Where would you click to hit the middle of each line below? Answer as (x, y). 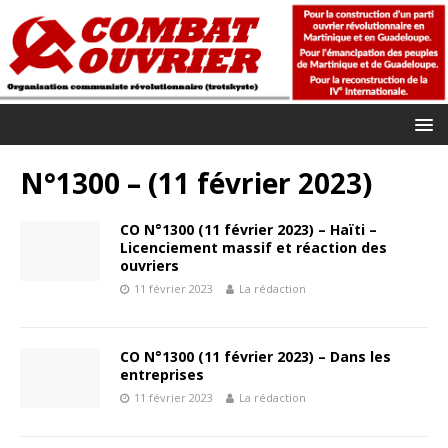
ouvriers (149, 265)
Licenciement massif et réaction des (253, 247)
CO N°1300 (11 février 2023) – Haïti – (248, 229)
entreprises (162, 374)
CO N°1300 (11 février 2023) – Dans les (255, 356)
